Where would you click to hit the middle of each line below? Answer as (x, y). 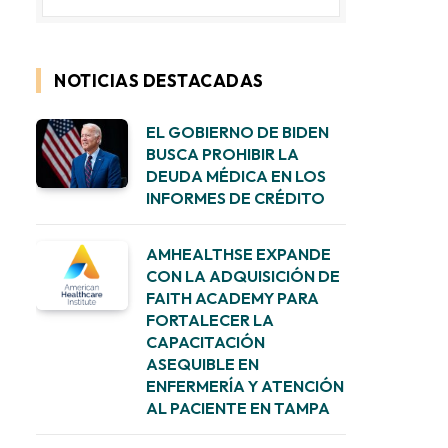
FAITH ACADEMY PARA (232, 298)
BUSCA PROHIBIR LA (222, 154)
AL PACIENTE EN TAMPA (238, 408)
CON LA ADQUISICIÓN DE (243, 276)
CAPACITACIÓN (205, 342)
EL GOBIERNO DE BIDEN (237, 132)
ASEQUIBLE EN (202, 364)
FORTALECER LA (210, 320)
